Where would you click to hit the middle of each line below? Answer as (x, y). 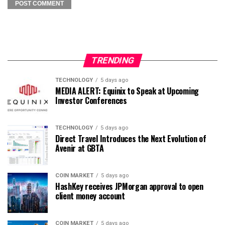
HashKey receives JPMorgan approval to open (129, 187)
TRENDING (113, 61)
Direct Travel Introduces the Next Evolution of (131, 139)
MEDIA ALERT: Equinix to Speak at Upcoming (127, 91)
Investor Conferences (91, 101)
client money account (90, 196)
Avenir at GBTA (80, 148)
